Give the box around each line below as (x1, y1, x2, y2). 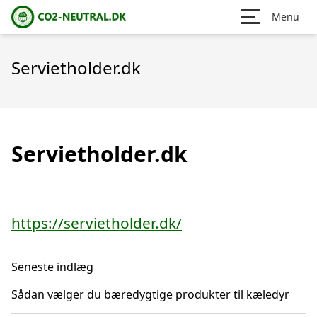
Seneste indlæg (11, 259, 93, 275)
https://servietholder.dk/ (11, 213, 182, 233)
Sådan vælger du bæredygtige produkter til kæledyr (11, 287, 289, 302)
